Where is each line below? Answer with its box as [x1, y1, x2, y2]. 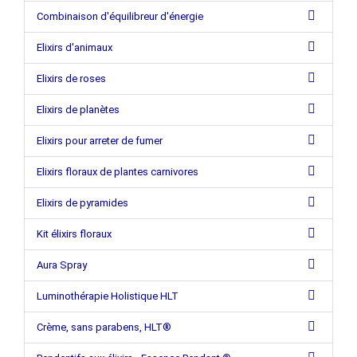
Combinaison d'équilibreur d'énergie [37, 10, 203, 22]
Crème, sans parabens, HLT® [37, 321, 171, 333]
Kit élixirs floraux [37, 228, 112, 240]
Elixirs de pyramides [37, 197, 128, 209]
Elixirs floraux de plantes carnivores [37, 166, 198, 178]
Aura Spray [37, 259, 87, 271]
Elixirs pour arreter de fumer [37, 135, 163, 147]
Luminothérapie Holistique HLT [37, 290, 178, 302]
